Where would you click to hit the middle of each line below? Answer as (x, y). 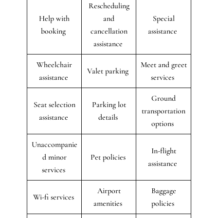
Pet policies (109, 157)
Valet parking (109, 71)
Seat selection (54, 104)
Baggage (163, 191)
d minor (54, 157)
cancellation (109, 31)
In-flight (163, 151)
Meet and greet (163, 64)
